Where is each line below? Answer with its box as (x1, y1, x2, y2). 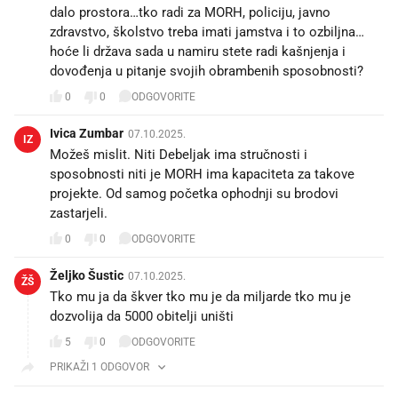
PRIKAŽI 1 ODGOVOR (50, 360, 149, 373)
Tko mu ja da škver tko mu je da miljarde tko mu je (50, 288, 351, 305)
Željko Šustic (50, 267, 123, 283)
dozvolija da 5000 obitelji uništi (50, 307, 234, 324)
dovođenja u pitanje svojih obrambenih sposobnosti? (50, 62, 363, 79)
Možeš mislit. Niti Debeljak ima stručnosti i (50, 146, 307, 163)
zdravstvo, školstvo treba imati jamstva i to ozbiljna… (50, 23, 364, 40)
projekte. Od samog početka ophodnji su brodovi (50, 185, 338, 202)
